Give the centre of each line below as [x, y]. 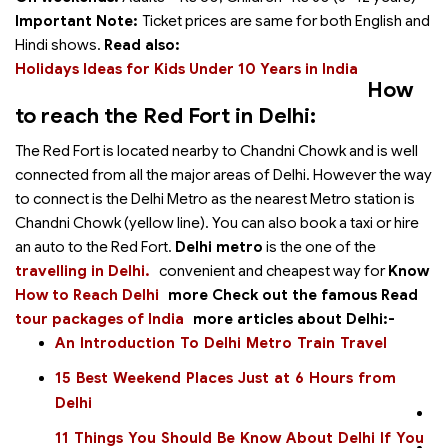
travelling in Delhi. [82, 271]
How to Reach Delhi [87, 295]
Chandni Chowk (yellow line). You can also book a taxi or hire [217, 223]
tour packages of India [99, 319]
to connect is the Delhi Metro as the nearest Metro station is [215, 199]
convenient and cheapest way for [273, 271]
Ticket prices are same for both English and [286, 21]
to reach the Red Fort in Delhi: [165, 116]
